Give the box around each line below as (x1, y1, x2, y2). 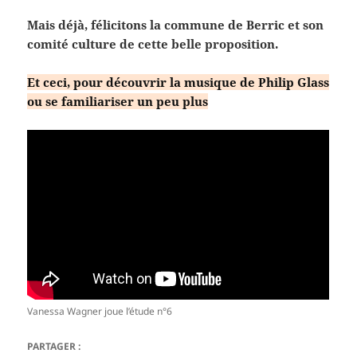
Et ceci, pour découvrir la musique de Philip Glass (27, 74, 330, 91)
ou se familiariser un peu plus (27, 93, 209, 110)
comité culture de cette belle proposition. (27, 36, 279, 53)
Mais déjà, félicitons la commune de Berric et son (27, 17, 324, 33)
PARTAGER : (27, 339, 81, 354)
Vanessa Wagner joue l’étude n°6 (27, 304, 173, 319)
